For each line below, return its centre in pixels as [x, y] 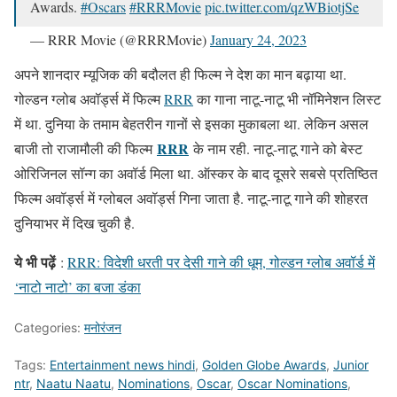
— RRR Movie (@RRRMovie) [120, 40]
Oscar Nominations [292, 384]
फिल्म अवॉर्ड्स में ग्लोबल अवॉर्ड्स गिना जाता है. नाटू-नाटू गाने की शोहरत [191, 198]
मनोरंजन [103, 328]
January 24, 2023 [258, 40]
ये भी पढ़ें [37, 262]
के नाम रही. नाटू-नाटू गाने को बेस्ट [276, 149]
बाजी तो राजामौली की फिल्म [86, 149]
